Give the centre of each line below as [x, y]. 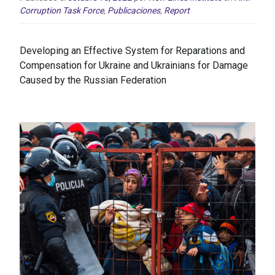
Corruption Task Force [62, 11]
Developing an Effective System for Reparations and [132, 51]
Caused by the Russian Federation [93, 80]
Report [177, 11]
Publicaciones [134, 11]
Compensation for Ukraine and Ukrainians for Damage [134, 66]
